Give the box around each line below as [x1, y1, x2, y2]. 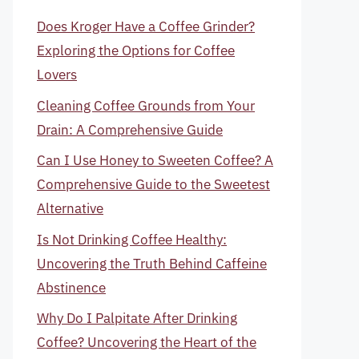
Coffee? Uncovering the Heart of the [37, 333, 256, 351]
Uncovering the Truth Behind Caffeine [37, 254, 267, 272]
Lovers [37, 66, 77, 83]
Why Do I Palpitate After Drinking [37, 309, 237, 327]
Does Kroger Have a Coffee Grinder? [37, 18, 255, 35]
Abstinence [37, 278, 106, 296]
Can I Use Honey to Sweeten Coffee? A [37, 151, 273, 169]
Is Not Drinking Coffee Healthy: [37, 230, 227, 248]
